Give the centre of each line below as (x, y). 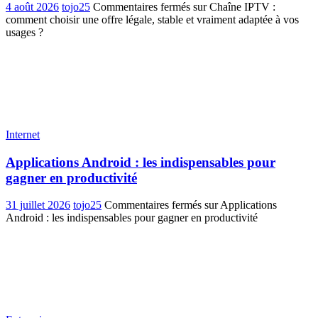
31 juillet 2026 (38, 205)
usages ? (24, 32)
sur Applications (239, 205)
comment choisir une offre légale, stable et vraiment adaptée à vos (152, 19)
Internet (23, 134)
